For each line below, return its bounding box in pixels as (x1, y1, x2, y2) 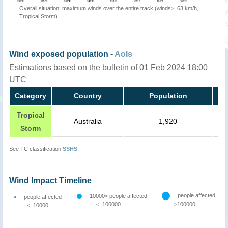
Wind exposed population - (9, 49, 115, 59)
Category (15, 91, 46, 100)
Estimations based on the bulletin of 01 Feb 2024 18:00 (9, 63, 208, 72)
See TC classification (9, 145, 63, 152)
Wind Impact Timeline (9, 176, 92, 185)
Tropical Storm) (19, 13, 58, 19)
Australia (73, 117, 102, 125)
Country (73, 91, 102, 100)
